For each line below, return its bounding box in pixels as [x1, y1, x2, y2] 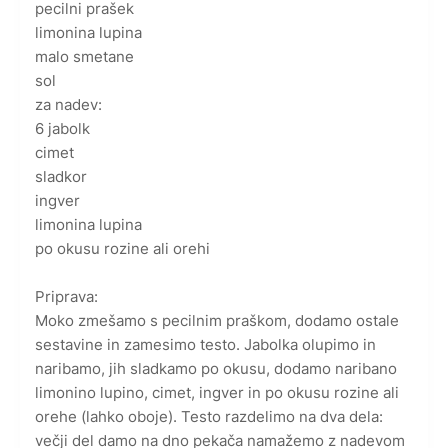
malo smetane [35, 47, 134, 67]
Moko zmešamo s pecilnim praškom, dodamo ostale [35, 311, 399, 331]
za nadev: [35, 95, 102, 115]
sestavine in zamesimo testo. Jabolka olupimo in [35, 335, 376, 355]
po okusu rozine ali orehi [35, 239, 210, 259]
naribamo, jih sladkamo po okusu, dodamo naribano [35, 359, 397, 379]
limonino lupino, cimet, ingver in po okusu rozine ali [35, 383, 399, 403]
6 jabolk [35, 119, 90, 139]
